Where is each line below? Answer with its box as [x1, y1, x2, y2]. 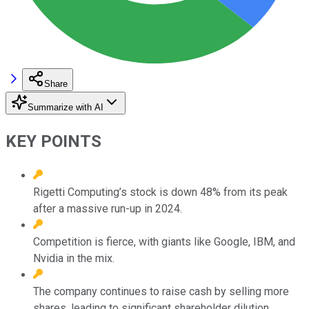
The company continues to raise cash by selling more [33, 284, 289, 298]
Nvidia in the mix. [33, 251, 114, 265]
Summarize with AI [28, 101, 103, 112]
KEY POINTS [6, 131, 101, 151]
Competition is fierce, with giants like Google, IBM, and [33, 235, 295, 248]
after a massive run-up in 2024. [33, 201, 182, 215]
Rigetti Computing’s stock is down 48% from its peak [33, 185, 288, 199]
